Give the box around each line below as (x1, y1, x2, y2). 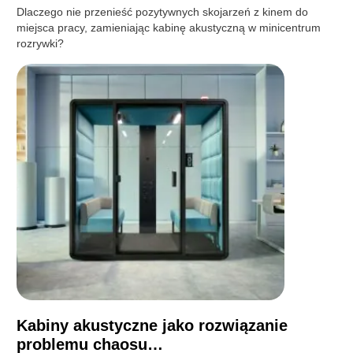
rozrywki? (17, 36, 65, 50)
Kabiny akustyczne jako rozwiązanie (17, 316, 288, 334)
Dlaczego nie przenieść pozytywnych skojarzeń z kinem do (17, 5, 309, 18)
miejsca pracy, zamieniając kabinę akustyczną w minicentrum (17, 20, 321, 34)
